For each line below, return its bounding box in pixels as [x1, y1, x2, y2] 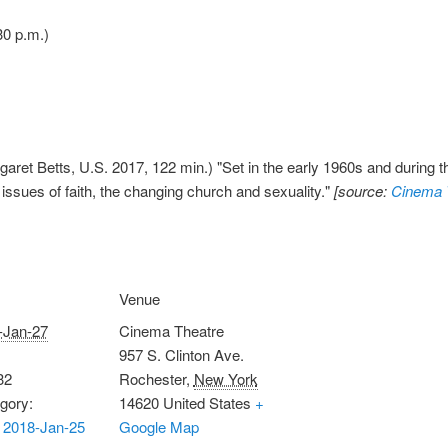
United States [162, 391, 251, 413]
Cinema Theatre [118, 319, 224, 341]
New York [193, 367, 258, 389]
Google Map [118, 415, 199, 437]
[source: [334, 179, 391, 201]
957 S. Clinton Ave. [118, 343, 244, 365]
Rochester [118, 367, 186, 389]
